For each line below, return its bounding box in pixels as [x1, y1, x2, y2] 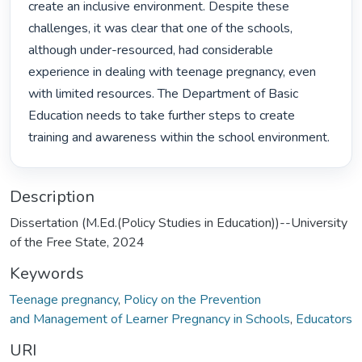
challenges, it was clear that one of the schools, [28, 19, 293, 38]
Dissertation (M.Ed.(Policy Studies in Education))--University [10, 213, 347, 232]
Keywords [10, 262, 84, 284]
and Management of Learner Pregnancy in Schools [10, 309, 290, 328]
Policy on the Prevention [124, 290, 261, 309]
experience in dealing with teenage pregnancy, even [28, 63, 317, 82]
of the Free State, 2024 [10, 233, 145, 251]
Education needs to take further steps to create [28, 107, 296, 125]
